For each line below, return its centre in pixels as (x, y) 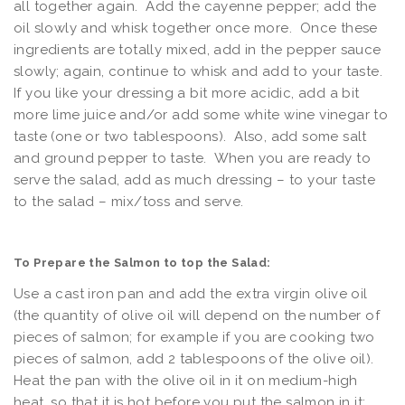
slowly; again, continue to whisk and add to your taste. (200, 72)
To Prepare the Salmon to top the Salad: (142, 263)
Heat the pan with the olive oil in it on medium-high (186, 381)
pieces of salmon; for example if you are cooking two (194, 338)
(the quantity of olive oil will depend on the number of (197, 316)
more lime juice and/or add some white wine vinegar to (201, 115)
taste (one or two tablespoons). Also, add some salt (190, 137)
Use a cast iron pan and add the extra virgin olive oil (191, 294)
